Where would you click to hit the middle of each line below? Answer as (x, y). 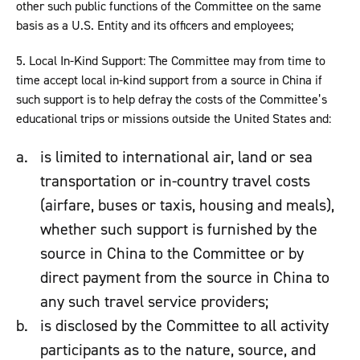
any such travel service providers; (154, 302)
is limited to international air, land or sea (176, 157)
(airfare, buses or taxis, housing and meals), (187, 205)
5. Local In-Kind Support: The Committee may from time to (171, 61)
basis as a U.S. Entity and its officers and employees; (155, 26)
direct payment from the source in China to (185, 278)
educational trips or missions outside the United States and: (174, 119)
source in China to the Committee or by (172, 254)
